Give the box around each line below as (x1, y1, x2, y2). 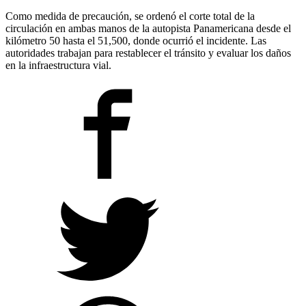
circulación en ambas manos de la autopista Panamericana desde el (5, 22, 291, 34)
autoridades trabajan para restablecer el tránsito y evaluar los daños (5, 46, 291, 59)
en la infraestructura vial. (5, 59, 111, 71)
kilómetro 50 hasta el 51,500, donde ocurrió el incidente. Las (5, 34, 266, 46)
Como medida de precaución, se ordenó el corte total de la (5, 10, 255, 22)
